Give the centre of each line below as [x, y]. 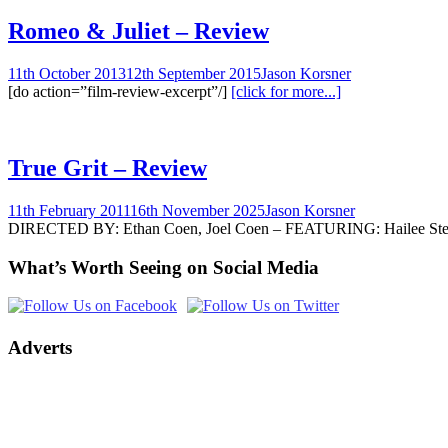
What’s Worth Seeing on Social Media [163, 267]
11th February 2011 [69, 210]
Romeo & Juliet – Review [138, 31]
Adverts [40, 347]
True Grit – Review [107, 167]
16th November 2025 [197, 210]
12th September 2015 [193, 74]
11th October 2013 [67, 74]
